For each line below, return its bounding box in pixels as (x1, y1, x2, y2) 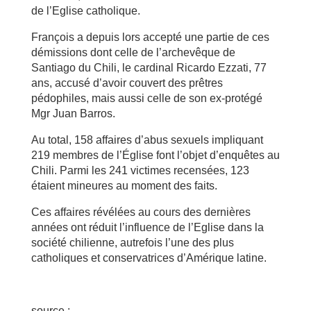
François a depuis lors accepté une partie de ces (31, 31, 269, 43)
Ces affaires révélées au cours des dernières (31, 205, 251, 218)
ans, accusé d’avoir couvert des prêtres (31, 76, 223, 89)
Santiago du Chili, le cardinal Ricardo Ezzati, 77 (31, 61, 267, 74)
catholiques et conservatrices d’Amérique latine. (31, 251, 267, 264)
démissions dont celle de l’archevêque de (31, 46, 235, 58)
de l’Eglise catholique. (31, 4, 140, 17)
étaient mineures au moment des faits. (31, 179, 217, 192)
